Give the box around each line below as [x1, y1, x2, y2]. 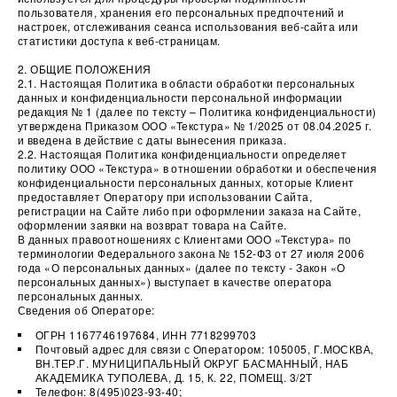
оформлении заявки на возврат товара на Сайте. [18, 217, 287, 232]
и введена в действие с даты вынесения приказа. [18, 132, 287, 147]
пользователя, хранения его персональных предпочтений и [18, 4, 345, 19]
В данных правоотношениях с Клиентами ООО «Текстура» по [18, 231, 352, 246]
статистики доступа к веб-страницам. [18, 33, 221, 48]
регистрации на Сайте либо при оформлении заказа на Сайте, [18, 203, 362, 218]
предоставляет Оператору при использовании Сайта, [18, 189, 313, 204]
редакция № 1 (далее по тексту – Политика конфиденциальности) [18, 104, 377, 119]
